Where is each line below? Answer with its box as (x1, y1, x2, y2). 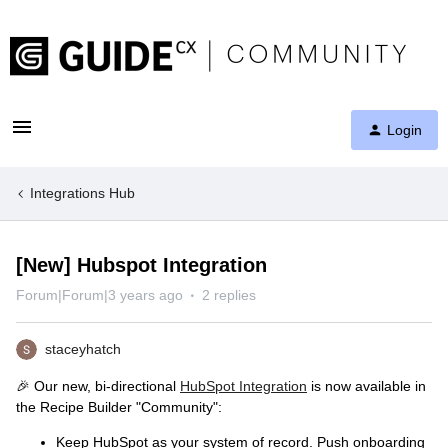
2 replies (202, 287, 256, 303)
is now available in (307, 378, 426, 394)
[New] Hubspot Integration (16, 254, 267, 276)
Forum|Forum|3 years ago (16, 287, 183, 303)
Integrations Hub (30, 185, 135, 201)
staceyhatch (45, 341, 121, 357)
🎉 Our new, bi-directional (16, 378, 180, 394)
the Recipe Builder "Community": (16, 399, 226, 415)
